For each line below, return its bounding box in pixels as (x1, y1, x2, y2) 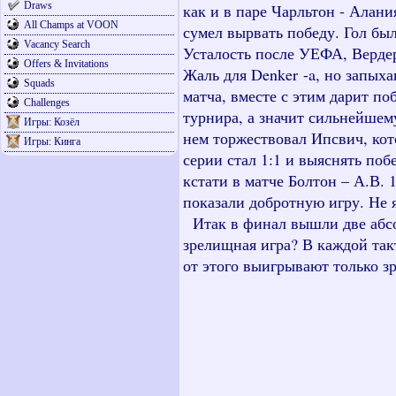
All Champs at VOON (24, 19, 118, 31)
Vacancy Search (24, 38, 90, 50)
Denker (251, 64, 298, 85)
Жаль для (183, 64, 251, 85)
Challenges (24, 96, 70, 109)
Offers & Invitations (24, 57, 109, 70)
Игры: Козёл (24, 116, 80, 128)
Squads (24, 77, 55, 89)
